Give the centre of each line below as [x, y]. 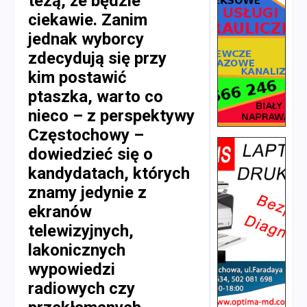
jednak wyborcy [86, 39]
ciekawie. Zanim [88, 20]
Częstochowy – [86, 135]
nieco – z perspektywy [111, 115]
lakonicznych [77, 250]
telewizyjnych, [81, 231]
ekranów [60, 211]
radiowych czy [82, 288]
